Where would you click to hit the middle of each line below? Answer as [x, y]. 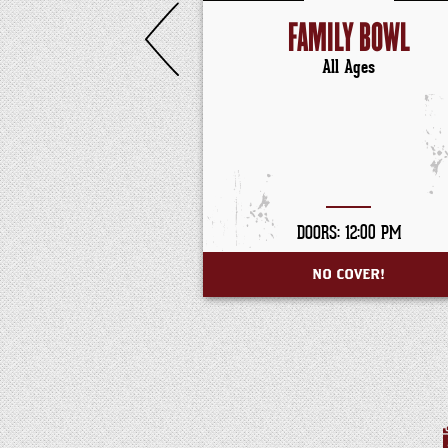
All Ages [348, 67]
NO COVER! [348, 275]
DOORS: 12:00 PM [348, 233]
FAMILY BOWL [348, 39]
